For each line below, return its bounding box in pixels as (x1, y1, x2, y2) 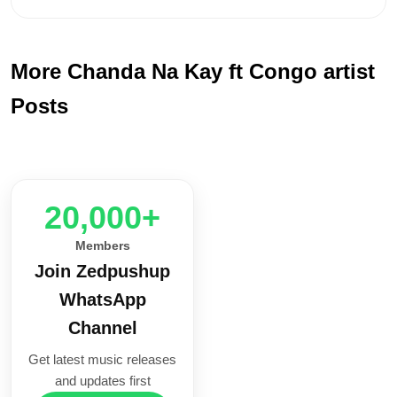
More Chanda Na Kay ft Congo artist (11, 59, 375, 84)
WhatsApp (58, 290, 146, 310)
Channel (67, 318, 137, 339)
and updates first (54, 373, 151, 389)
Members (74, 238, 130, 253)
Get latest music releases (28, 352, 176, 368)
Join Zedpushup (35, 261, 170, 282)
